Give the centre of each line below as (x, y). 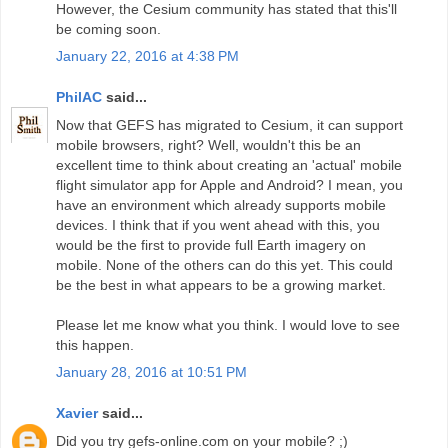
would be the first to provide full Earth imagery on (211, 244)
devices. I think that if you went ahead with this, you (218, 224)
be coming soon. (108, 28)
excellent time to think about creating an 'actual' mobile (229, 164)
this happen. (95, 344)
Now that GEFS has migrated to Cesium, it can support (229, 124)
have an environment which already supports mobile (221, 204)
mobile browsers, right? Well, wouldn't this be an (208, 144)
